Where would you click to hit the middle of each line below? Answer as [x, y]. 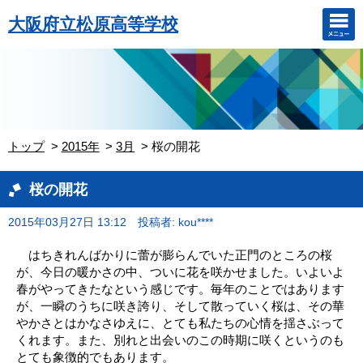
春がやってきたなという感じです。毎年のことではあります [180, 289]
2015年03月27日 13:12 [67, 222]
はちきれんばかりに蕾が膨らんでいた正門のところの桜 [174, 255]
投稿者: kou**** [175, 222]
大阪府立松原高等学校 [93, 24]
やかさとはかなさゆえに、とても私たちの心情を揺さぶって [180, 323]
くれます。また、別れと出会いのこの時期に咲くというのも [180, 340]
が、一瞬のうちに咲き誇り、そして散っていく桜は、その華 [180, 306]
